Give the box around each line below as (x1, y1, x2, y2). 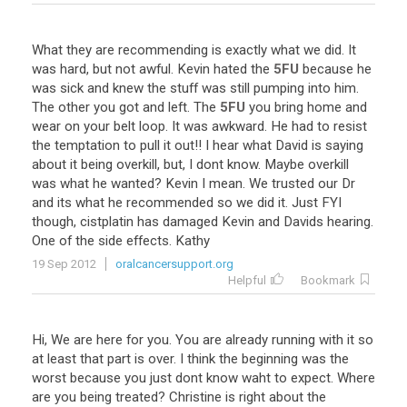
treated (115, 389, 158, 405)
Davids (283, 213, 323, 230)
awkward (212, 118, 264, 134)
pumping (253, 80, 304, 96)
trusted (272, 175, 314, 192)
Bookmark (301, 273, 355, 287)
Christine (169, 389, 222, 405)
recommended (126, 194, 213, 211)
